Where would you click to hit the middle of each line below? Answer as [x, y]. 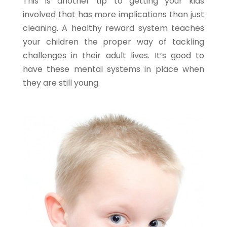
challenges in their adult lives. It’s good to [113, 55]
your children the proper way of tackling [113, 42]
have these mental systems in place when [113, 69]
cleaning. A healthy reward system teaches [113, 28]
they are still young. [61, 83]
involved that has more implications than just [113, 14]
